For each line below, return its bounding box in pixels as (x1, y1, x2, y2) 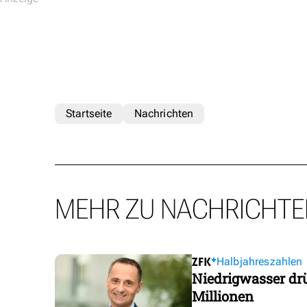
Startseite (66, 107, 112, 121)
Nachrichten (134, 107, 194, 121)
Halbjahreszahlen (217, 255, 303, 269)
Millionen (192, 287, 254, 306)
